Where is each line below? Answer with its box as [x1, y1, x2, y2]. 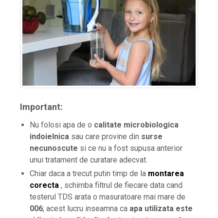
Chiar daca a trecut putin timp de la [30, 169, 148, 179]
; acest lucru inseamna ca [43, 204, 129, 214]
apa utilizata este [129, 204, 193, 214]
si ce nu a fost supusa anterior [78, 144, 182, 153]
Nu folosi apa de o [30, 120, 94, 130]
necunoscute [30, 144, 78, 153]
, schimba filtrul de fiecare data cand [59, 181, 182, 190]
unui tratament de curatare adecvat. [30, 155, 147, 165]
